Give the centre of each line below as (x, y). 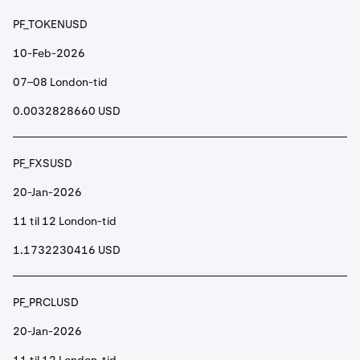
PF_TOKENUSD (50, 24)
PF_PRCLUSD (46, 302)
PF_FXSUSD (43, 163)
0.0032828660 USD (67, 111)
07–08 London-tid (60, 82)
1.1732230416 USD (67, 250)
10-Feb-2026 (49, 53)
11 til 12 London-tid (65, 221)
